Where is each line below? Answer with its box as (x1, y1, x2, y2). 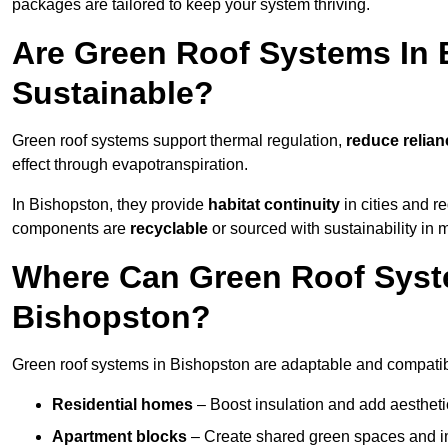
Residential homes (52, 396, 193, 414)
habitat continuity (208, 196, 340, 214)
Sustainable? (12, 75, 214, 112)
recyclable (130, 220, 208, 238)
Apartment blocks (52, 428, 187, 446)
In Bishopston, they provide (12, 196, 208, 214)
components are (12, 220, 130, 238)
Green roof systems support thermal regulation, (12, 132, 346, 150)
